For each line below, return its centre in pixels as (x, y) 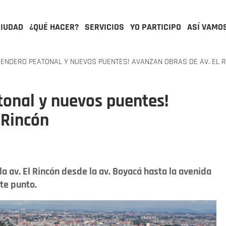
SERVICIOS (104, 27)
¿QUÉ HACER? (54, 27)
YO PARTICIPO (156, 27)
